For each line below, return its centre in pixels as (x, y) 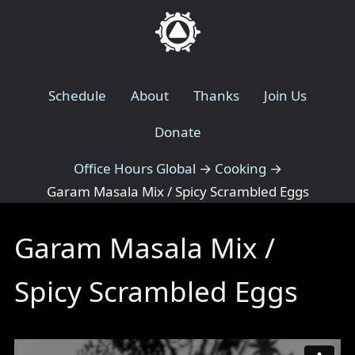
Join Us (286, 95)
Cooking (240, 168)
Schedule (77, 95)
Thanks (217, 95)
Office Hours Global (134, 168)
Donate (177, 132)
